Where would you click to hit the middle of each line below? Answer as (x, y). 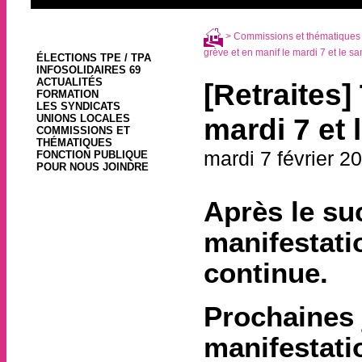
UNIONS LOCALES (83, 119)
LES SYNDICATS (78, 107)
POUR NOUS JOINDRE (92, 167)
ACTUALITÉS (69, 82)
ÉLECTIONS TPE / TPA (93, 58)
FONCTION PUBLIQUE (92, 155)
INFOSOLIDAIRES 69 (88, 70)
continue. (265, 273)
